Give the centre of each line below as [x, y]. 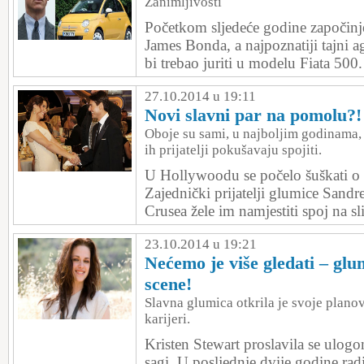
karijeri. [167, 319]
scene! [168, 284]
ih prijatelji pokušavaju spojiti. [233, 150]
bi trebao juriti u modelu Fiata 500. [253, 63]
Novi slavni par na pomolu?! [253, 115]
